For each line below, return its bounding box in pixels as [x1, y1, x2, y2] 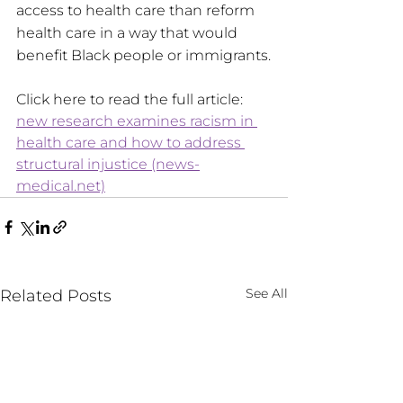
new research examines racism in [16, 112, 257, 130]
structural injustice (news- [16, 155, 200, 173]
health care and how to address [16, 133, 245, 151]
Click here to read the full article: [16, 90, 246, 108]
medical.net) [16, 176, 105, 194]
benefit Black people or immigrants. [16, 46, 271, 64]
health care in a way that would [16, 23, 241, 41]
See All [246, 284, 288, 301]
